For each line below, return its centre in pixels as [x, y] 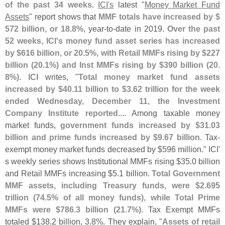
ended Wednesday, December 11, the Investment [113, 101]
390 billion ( [186, 65]
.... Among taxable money [169, 113]
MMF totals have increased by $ [159, 17]
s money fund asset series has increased [139, 41]
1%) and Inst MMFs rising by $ [104, 65]
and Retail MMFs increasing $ [59, 174]
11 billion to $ [100, 89]
